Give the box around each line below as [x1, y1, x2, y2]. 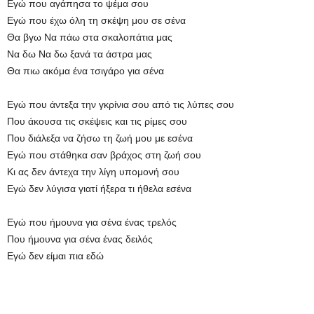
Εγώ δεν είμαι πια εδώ [7, 250, 104, 261]
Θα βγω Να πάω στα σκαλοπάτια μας [7, 31, 172, 43]
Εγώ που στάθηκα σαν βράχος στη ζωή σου [7, 149, 201, 161]
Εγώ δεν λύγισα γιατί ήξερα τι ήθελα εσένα [7, 182, 191, 194]
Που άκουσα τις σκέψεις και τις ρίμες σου [7, 115, 187, 127]
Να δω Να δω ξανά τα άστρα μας [7, 48, 152, 60]
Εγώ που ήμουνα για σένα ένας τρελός [7, 216, 177, 228]
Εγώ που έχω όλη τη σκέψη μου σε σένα [7, 14, 186, 26]
